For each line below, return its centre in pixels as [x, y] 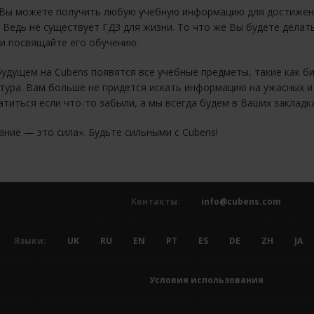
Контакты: [156, 202]
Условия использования [206, 280]
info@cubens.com [241, 202]
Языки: [30, 241]
